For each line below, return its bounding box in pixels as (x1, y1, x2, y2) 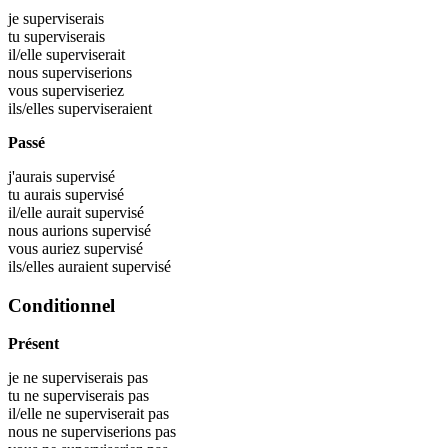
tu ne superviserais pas (8, 387, 149, 405)
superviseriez (42, 81, 124, 99)
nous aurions (8, 221, 92, 239)
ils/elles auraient (8, 257, 112, 275)
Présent (8, 335, 59, 353)
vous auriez (8, 239, 84, 257)
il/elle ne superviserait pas (8, 405, 169, 423)
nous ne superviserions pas (8, 423, 176, 441)
